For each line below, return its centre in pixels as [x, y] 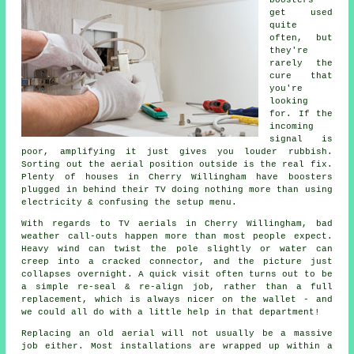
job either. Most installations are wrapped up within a [177, 346]
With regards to [70, 223]
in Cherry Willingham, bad [255, 223]
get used [301, 12]
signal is [301, 139]
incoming [292, 126]
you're [286, 88]
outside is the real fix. [263, 164]
